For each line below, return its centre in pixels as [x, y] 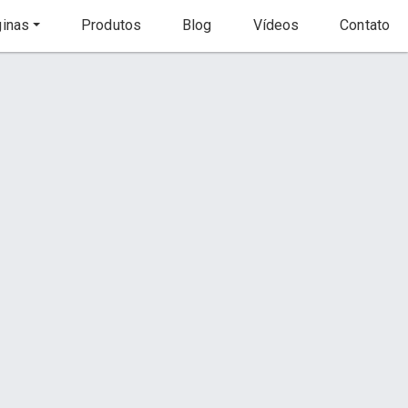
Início [222, 104]
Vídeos [274, 25]
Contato [363, 25]
